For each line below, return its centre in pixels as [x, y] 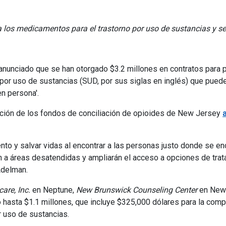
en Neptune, [53, 190]
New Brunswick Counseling [124, 190]
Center [186, 190]
